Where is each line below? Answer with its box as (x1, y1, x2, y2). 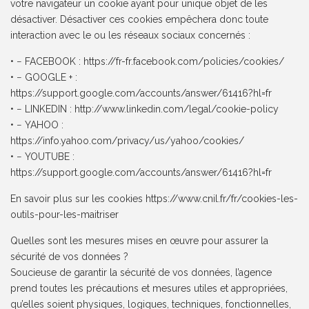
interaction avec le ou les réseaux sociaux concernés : (10, 30, 251, 41)
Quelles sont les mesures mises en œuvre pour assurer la (10, 235, 269, 247)
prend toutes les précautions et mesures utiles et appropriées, (10, 283, 288, 295)
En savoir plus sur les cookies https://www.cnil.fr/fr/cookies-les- (10, 193, 299, 205)
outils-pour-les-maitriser (10, 209, 119, 221)
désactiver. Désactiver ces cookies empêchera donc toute (10, 14, 269, 26)
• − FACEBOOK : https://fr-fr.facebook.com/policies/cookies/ (10, 56, 285, 68)
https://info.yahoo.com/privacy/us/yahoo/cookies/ (10, 135, 245, 147)
